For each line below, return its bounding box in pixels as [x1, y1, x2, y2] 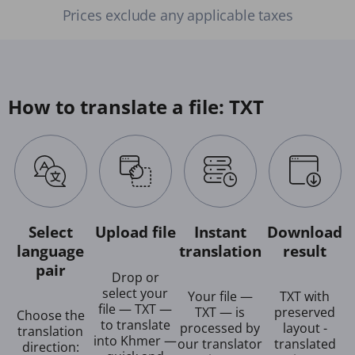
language [17, 241, 84, 261]
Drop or [111, 268, 159, 286]
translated [273, 334, 336, 353]
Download [267, 222, 342, 242]
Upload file [94, 222, 176, 242]
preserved [274, 303, 335, 321]
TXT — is [195, 303, 245, 321]
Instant [193, 222, 246, 242]
